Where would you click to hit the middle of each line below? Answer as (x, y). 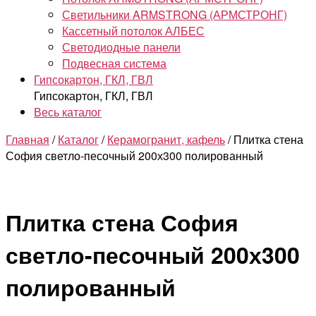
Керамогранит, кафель (166, 139)
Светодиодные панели (121, 47)
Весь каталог (68, 112)
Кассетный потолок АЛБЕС (133, 31)
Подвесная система (114, 63)
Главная (28, 139)
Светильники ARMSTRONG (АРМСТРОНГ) (175, 14)
